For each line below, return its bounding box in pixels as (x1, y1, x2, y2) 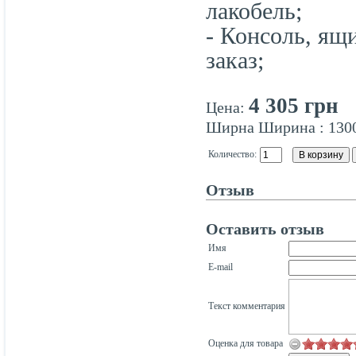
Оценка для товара (208, 337, 283, 349)
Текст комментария (208, 300, 285, 311)
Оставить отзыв (206, 219, 324, 238)
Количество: (208, 148, 257, 160)
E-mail (208, 261, 233, 273)
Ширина (258, 118, 319, 136)
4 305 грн (249, 93, 339, 118)
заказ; (206, 46, 264, 73)
